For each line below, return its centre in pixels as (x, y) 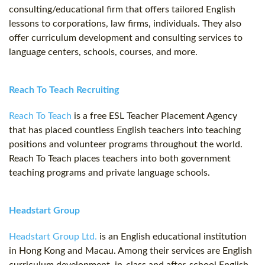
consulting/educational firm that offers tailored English (122, 10)
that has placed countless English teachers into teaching (125, 130)
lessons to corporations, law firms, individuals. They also (125, 24)
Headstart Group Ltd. (53, 237)
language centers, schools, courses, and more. (103, 52)
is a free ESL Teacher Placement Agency (154, 116)
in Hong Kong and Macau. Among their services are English (130, 251)
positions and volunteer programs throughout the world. (126, 145)
